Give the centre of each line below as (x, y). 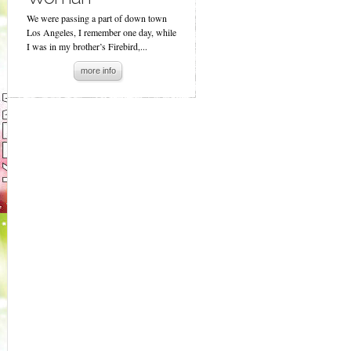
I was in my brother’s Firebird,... (87, 46)
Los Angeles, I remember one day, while (101, 32)
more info (98, 71)
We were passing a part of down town (97, 18)
